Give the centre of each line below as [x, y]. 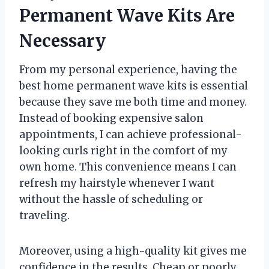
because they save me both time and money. [133, 102]
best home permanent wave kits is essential [134, 86]
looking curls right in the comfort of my [123, 151]
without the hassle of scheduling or [111, 200]
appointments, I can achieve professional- [131, 135]
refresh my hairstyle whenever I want [117, 183]
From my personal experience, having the [128, 70]
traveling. [44, 216]
